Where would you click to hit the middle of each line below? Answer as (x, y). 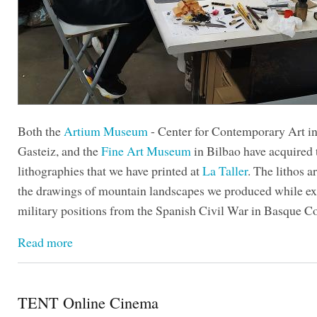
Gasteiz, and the (59, 150)
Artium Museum (106, 131)
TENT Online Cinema (88, 302)
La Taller (225, 170)
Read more (45, 242)
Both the (41, 131)
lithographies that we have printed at (110, 170)
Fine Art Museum (146, 150)
